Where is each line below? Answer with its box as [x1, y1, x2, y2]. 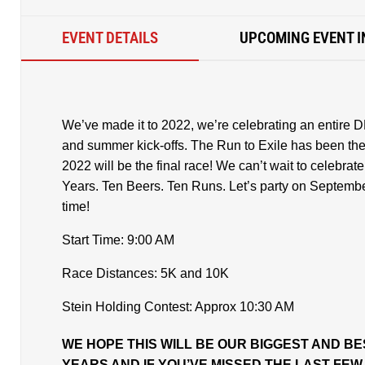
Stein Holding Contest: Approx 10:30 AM [62, 300, 294, 314]
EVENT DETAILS [61, 29, 158, 47]
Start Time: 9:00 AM [62, 233, 174, 247]
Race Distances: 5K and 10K [62, 266, 229, 280]
